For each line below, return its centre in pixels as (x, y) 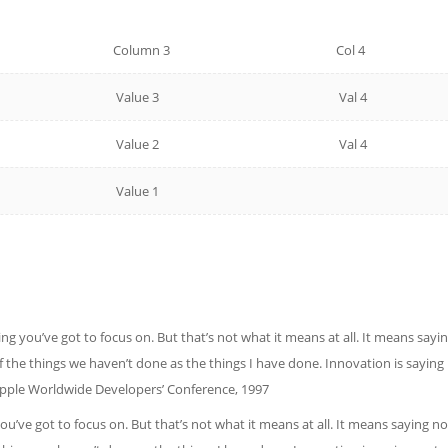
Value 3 (136, 97)
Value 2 (136, 144)
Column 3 (141, 50)
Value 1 (136, 191)
